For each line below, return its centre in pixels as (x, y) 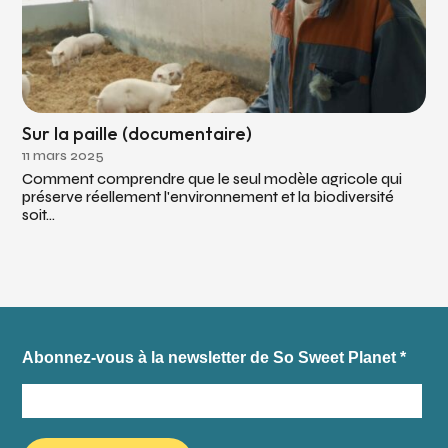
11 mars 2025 (63, 156)
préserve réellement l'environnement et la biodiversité (208, 197)
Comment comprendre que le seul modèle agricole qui (212, 179)
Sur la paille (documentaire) (137, 133)
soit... (39, 215)
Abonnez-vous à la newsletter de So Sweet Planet (211, 358)
